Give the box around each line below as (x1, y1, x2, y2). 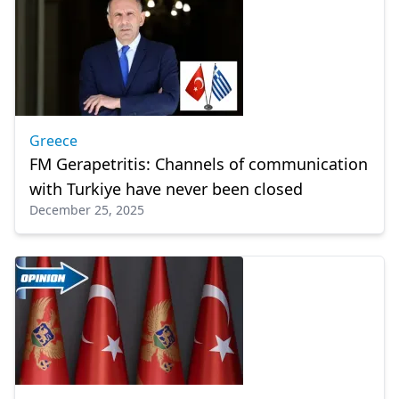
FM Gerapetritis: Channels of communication (29, 153, 368, 175)
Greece (29, 131, 77, 151)
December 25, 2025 (29, 201, 144, 218)
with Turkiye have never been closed (29, 178, 303, 199)
